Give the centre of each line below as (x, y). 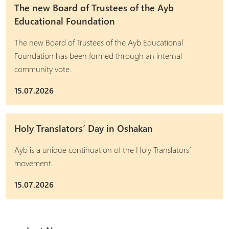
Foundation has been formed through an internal (98, 55)
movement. (34, 163)
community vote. (43, 69)
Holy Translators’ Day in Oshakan (84, 128)
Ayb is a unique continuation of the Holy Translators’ (102, 150)
